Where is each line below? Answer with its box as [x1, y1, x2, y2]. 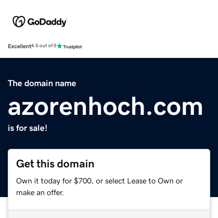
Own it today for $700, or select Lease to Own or [16, 176, 183, 184]
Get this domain [16, 158, 94, 169]
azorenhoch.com [8, 92, 203, 119]
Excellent [8, 43, 31, 49]
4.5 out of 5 [31, 43, 56, 49]
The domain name [8, 78, 76, 88]
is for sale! [8, 123, 48, 132]
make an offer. [16, 188, 64, 196]
